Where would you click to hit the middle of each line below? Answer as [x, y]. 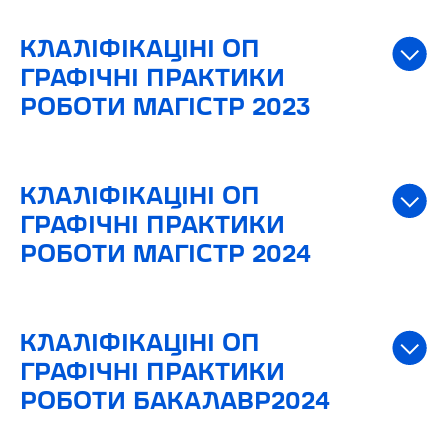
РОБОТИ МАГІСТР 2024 [165, 255]
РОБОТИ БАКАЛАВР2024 [175, 402]
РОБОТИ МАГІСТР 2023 [165, 108]
